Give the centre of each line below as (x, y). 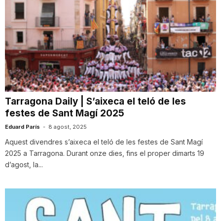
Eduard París (22, 127)
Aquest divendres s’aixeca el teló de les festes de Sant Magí (104, 142)
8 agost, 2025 (68, 127)
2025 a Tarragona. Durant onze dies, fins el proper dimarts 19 (105, 153)
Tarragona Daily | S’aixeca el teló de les (95, 102)
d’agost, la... (24, 165)
